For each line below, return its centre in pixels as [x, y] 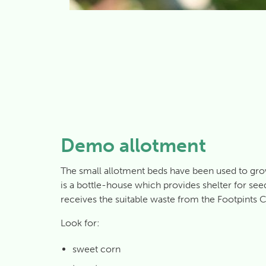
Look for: [80, 223]
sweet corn [96, 249]
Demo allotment [133, 145]
